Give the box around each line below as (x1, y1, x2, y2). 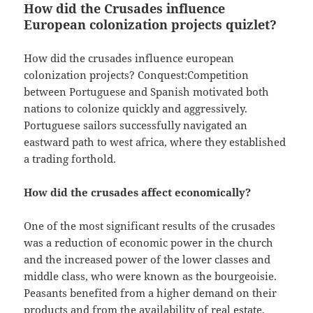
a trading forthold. (24, 152, 117, 166)
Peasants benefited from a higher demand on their (24, 286, 277, 300)
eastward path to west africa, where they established (24, 135, 286, 150)
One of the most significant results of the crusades (24, 219, 276, 233)
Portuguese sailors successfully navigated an (24, 118, 248, 133)
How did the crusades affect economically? (24, 185, 252, 200)
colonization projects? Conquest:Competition (24, 68, 249, 82)
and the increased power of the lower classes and (24, 252, 271, 267)
